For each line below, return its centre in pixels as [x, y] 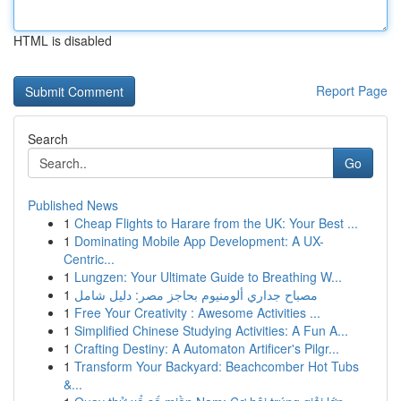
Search [48, 139]
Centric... [89, 259]
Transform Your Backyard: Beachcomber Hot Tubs [217, 366]
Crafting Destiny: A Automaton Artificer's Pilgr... [207, 348]
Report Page [352, 90]
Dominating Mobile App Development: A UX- [199, 241]
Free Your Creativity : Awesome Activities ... [197, 312]
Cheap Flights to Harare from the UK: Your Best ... [216, 223]
